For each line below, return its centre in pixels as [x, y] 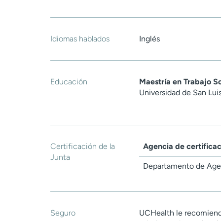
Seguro [63, 213]
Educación [69, 82]
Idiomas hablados [80, 39]
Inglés [149, 39]
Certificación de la [83, 147]
